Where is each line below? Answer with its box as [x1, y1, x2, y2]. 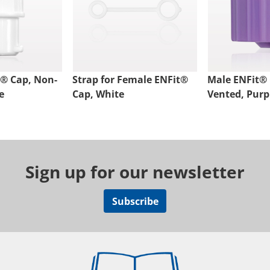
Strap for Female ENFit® [72, 73, 188, 87]
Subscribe [111, 194, 159, 208]
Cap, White [72, 87, 124, 101]
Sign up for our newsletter [25, 160, 245, 184]
